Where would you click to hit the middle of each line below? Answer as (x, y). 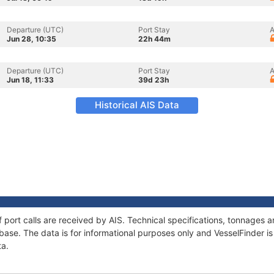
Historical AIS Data (137, 105)
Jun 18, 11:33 (30, 80)
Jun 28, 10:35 (31, 39)
